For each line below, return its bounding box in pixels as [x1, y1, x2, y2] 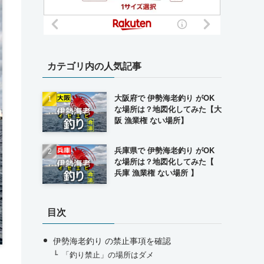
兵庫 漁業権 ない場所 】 [114, 166, 198, 178]
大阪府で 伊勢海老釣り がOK [114, 92, 214, 103]
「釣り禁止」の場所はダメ [62, 249, 154, 260]
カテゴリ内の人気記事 [47, 59, 141, 72]
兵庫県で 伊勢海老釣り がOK [114, 144, 214, 156]
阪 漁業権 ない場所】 [114, 114, 188, 126]
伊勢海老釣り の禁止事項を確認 [52, 235, 171, 247]
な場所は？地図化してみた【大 [114, 103, 222, 114]
